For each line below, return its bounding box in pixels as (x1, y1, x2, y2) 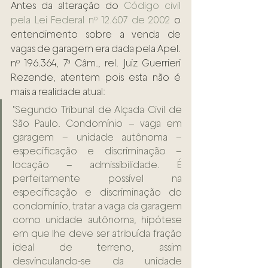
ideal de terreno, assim (13, 242, 182, 254)
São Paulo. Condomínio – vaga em (13, 118, 182, 130)
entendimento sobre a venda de (11, 29, 181, 41)
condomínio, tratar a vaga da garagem (13, 200, 182, 212)
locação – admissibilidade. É (13, 159, 182, 171)
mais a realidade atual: (11, 86, 107, 98)
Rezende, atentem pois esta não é (11, 72, 181, 84)
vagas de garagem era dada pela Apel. (11, 43, 181, 55)
